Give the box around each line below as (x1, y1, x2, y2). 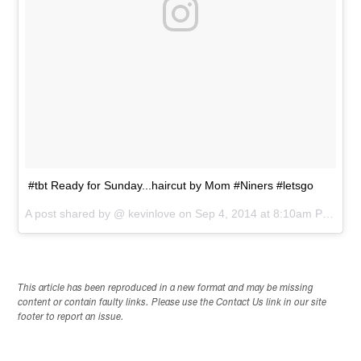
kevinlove (125, 207, 176, 221)
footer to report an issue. (18, 312, 125, 322)
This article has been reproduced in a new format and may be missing (18, 283, 314, 293)
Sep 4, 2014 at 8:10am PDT (195, 207, 323, 221)
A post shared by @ (25, 207, 126, 221)
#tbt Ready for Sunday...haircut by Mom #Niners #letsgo (28, 179, 314, 193)
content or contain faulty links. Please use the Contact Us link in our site (18, 297, 327, 308)
